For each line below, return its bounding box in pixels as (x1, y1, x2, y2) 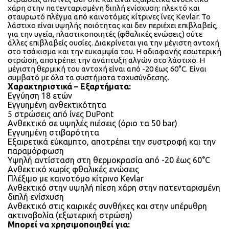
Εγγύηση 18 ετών (8, 90, 72, 100)
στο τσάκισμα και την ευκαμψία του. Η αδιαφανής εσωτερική (8, 47, 221, 56)
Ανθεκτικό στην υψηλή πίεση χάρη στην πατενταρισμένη (8, 182, 220, 192)
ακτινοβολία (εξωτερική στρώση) (8, 210, 132, 220)
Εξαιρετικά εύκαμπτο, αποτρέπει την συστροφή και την (8, 136, 216, 146)
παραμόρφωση (8, 146, 64, 155)
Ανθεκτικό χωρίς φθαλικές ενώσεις (8, 164, 139, 174)
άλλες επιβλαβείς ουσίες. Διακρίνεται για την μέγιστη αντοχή (8, 38, 219, 47)
